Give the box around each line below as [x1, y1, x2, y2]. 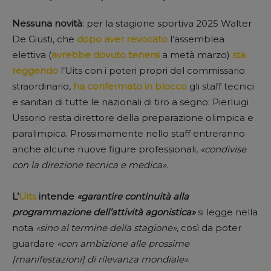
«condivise [200, 143, 246, 155]
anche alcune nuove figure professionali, [12, 143, 200, 155]
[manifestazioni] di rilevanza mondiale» [12, 253, 188, 265]
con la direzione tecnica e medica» [12, 158, 166, 171]
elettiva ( [12, 48, 51, 60]
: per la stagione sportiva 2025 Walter [82, 17, 252, 29]
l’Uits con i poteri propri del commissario [58, 64, 245, 76]
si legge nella [195, 206, 258, 218]
